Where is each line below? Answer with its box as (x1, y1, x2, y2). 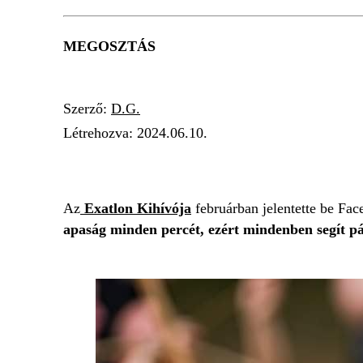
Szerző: (63, 100, 111, 117)
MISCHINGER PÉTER (108, 155, 258, 171)
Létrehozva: (63, 125, 137, 141)
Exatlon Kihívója (80, 200, 191, 216)
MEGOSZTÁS (63, 38, 156, 54)
